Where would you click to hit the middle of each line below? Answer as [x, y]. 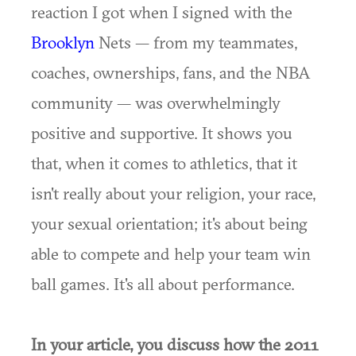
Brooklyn [63, 42]
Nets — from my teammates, [196, 42]
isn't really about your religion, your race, [173, 193]
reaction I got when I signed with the [162, 12]
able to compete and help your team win [171, 253]
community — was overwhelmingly [156, 103]
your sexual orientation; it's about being [169, 223]
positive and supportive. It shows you [162, 133]
